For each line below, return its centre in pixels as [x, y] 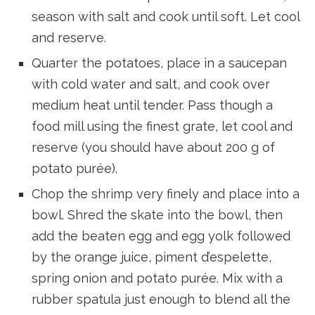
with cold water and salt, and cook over [151, 84]
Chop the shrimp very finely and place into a [166, 193]
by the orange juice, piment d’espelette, [152, 257]
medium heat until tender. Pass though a [152, 105]
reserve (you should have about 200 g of [153, 147]
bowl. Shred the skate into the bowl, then [157, 214]
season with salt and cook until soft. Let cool [166, 16]
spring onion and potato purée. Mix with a [157, 278]
